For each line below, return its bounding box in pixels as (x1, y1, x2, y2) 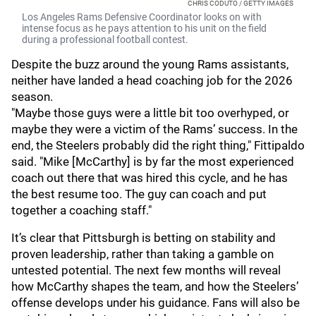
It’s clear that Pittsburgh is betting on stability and (11, 231, 276, 245)
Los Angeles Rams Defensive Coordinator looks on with (22, 11, 262, 23)
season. (11, 90, 56, 104)
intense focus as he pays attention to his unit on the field (22, 23, 267, 34)
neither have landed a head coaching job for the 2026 (11, 73, 293, 87)
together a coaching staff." (11, 203, 152, 217)
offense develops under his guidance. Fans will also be (11, 296, 300, 310)
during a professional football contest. (22, 34, 188, 45)
